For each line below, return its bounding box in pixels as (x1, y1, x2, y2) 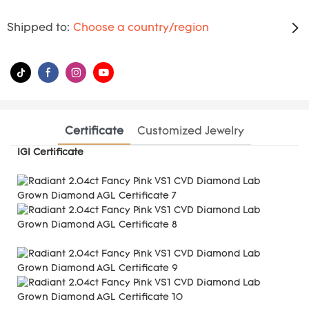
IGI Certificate (17, 147, 94, 158)
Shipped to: (7, 23, 70, 34)
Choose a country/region (73, 23, 209, 34)
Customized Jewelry (137, 126, 244, 137)
